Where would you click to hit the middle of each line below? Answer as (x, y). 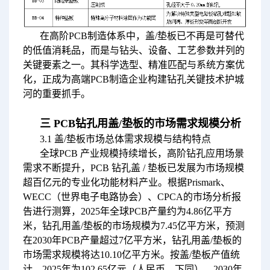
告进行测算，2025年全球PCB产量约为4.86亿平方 (127, 211)
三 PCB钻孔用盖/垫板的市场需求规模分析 (140, 123)
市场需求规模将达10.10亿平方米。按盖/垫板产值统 (131, 254)
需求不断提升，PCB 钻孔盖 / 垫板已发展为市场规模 (133, 168)
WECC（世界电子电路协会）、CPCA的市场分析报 (132, 196)
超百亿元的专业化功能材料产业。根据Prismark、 (126, 182)
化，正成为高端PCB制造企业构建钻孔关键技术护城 (133, 79)
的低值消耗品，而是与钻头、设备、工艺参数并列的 (133, 50)
